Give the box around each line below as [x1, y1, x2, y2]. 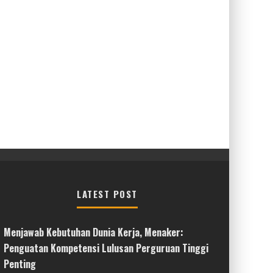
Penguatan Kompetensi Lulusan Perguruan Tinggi [4, 240, 208, 255]
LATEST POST [77, 186, 138, 200]
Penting [4, 256, 36, 271]
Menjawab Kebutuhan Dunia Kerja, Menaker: [4, 224, 183, 239]
